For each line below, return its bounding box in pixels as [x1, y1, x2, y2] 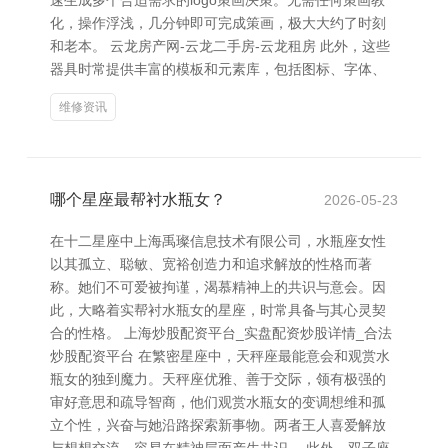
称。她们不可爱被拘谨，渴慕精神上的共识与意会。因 [50, 279, 386, 295]
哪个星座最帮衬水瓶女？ [50, 191, 226, 208]
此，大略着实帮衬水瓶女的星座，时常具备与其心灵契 [50, 302, 386, 318]
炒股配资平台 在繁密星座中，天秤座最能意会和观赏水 [50, 348, 390, 364]
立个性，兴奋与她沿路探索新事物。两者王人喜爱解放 [50, 417, 386, 433]
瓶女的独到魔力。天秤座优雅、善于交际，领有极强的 [50, 371, 386, 387]
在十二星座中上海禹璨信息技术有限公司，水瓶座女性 [50, 233, 386, 249]
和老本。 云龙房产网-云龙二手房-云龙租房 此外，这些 [50, 38, 390, 54]
